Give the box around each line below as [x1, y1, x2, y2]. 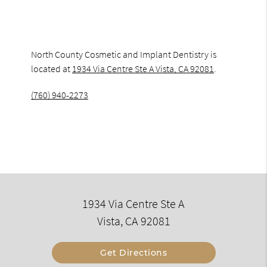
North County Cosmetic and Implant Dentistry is [31, 48, 217, 60]
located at [31, 62, 73, 74]
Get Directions [100, 247, 167, 259]
